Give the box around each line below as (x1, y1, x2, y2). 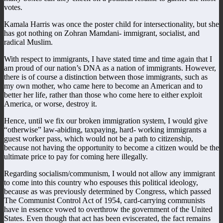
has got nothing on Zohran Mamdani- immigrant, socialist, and (4, 28, 200, 37)
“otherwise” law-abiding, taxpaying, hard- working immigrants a (4, 125, 207, 134)
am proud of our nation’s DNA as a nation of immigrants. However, (4, 63, 216, 72)
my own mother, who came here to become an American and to (4, 81, 203, 90)
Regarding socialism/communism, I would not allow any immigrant (4, 169, 215, 178)
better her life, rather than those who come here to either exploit (4, 90, 202, 99)
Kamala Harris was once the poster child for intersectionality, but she (4, 19, 219, 28)
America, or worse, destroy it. (4, 99, 97, 108)
